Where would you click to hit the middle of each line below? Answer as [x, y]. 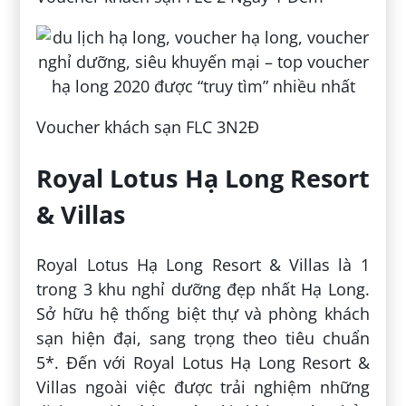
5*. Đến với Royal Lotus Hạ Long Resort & [203, 363]
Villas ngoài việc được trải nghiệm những [203, 387]
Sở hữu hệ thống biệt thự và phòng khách [203, 314]
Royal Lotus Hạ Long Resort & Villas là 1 [203, 265]
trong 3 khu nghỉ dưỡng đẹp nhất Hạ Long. [203, 290]
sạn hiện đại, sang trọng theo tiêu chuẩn [203, 338]
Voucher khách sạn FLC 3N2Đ [148, 127]
